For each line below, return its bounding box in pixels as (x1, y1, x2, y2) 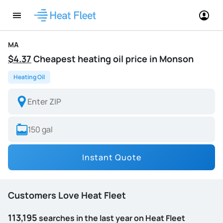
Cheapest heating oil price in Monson (31, 53, 194, 65)
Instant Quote (82, 152, 141, 163)
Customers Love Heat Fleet (8, 189, 126, 201)
